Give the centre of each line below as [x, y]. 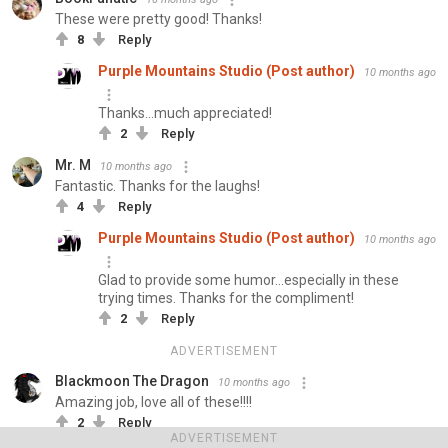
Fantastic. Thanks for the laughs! [157, 186]
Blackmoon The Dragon [132, 381]
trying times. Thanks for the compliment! [226, 298]
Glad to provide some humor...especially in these [248, 280]
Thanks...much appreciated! [185, 113]
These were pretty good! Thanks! [158, 19]
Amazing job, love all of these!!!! [153, 402]
